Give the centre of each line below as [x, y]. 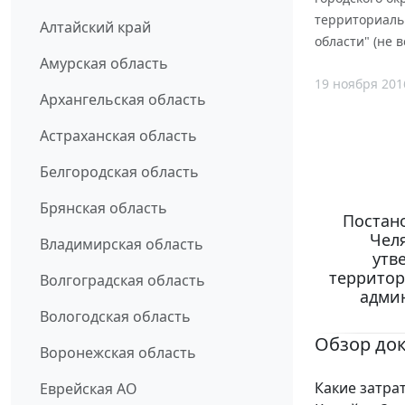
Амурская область [104, 64]
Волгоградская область [122, 281]
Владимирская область [122, 245]
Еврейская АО [89, 389]
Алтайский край [95, 28]
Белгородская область [119, 172]
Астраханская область [118, 136]
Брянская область [104, 208]
